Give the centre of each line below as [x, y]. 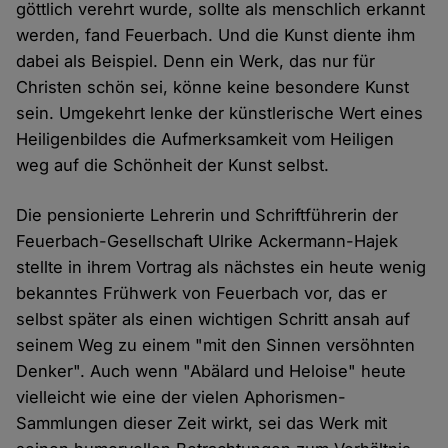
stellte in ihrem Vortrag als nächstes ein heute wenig [221, 267]
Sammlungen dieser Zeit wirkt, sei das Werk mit [202, 423]
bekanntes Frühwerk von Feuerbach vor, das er [202, 293]
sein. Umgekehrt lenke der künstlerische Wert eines [220, 113]
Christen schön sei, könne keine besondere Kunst [213, 87]
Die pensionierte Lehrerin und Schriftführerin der [207, 215]
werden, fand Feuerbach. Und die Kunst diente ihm [216, 35]
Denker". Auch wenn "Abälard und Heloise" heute [211, 371]
